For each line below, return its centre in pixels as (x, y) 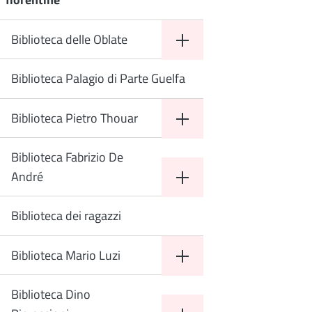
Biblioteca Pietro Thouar (75, 118)
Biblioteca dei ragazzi (66, 216)
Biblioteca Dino (51, 294)
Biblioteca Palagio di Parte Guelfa (98, 78)
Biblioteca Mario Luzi (66, 255)
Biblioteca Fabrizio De (67, 157)
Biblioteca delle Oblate (69, 39)
